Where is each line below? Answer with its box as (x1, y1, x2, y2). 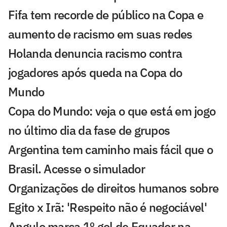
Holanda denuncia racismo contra (8, 45, 182, 61)
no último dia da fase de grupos (8, 122, 170, 138)
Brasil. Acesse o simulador (8, 160, 145, 177)
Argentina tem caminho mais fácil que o (8, 141, 213, 158)
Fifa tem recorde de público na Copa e (8, 6, 204, 23)
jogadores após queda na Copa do (8, 64, 182, 81)
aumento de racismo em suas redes (8, 25, 193, 42)
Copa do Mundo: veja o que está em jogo (8, 102, 216, 119)
